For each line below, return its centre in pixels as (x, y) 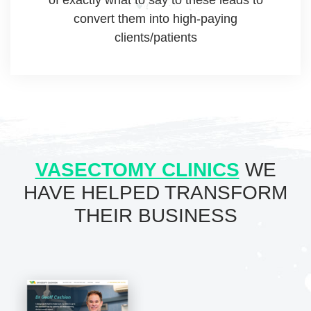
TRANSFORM (224, 192)
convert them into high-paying (155, 18)
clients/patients (155, 37)
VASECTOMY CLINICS (137, 169)
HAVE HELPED (92, 192)
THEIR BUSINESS (155, 215)
